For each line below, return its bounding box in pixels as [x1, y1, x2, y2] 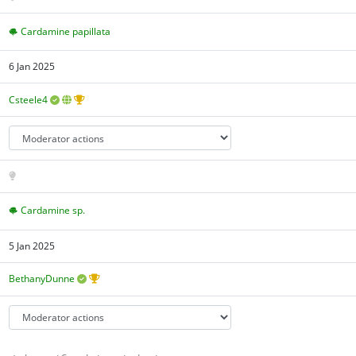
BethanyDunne [9, 272, 75, 286]
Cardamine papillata [21, 24, 111, 38]
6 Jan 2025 [9, 60, 56, 74]
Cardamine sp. [21, 203, 86, 218]
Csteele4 [9, 92, 48, 106]
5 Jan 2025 [9, 238, 56, 253]
